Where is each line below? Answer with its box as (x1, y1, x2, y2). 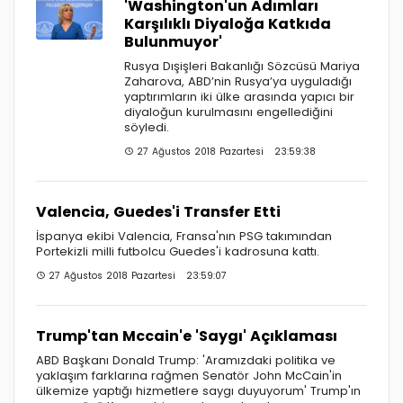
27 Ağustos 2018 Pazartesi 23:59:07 (45, 268, 227, 282)
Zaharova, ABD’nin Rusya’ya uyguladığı (124, 72, 352, 90)
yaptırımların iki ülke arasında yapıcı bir (124, 87, 354, 105)
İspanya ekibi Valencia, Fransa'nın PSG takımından (36, 227, 332, 245)
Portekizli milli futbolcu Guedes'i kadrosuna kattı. (36, 242, 319, 260)
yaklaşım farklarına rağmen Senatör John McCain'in (36, 366, 342, 384)
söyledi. (124, 118, 169, 136)
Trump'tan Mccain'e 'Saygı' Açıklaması (36, 325, 337, 346)
